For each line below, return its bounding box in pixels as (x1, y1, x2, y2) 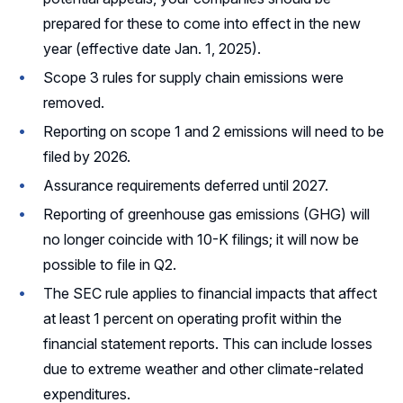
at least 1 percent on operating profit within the (43, 309, 342, 327)
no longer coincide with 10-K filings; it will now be (43, 229, 359, 248)
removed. (43, 93, 104, 112)
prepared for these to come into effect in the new (43, 13, 361, 32)
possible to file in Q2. (43, 255, 176, 273)
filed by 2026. (43, 147, 130, 166)
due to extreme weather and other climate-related (43, 359, 363, 378)
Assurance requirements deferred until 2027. (43, 175, 328, 194)
